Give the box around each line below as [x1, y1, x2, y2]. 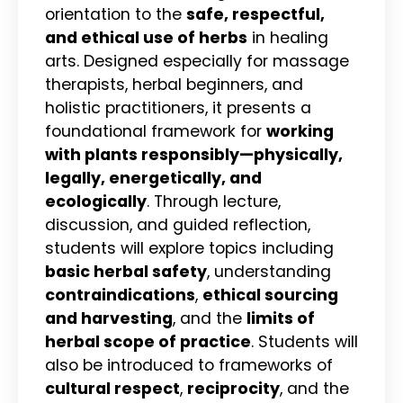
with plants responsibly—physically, [45, 143, 343, 166]
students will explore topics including [45, 237, 334, 259]
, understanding [207, 260, 331, 282]
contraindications [45, 283, 195, 306]
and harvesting [45, 307, 173, 329]
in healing [247, 26, 328, 49]
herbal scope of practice [45, 330, 251, 353]
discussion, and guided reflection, [45, 213, 310, 236]
